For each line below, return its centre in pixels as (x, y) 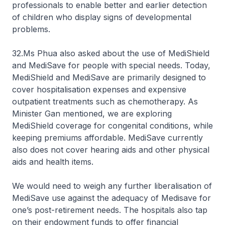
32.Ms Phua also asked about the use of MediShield (111, 53)
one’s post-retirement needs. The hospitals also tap (110, 210)
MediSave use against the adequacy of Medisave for (111, 198)
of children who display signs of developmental (102, 17)
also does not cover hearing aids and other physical (111, 150)
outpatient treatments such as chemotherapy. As (105, 101)
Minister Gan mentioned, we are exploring (92, 114)
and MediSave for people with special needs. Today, (111, 65)
